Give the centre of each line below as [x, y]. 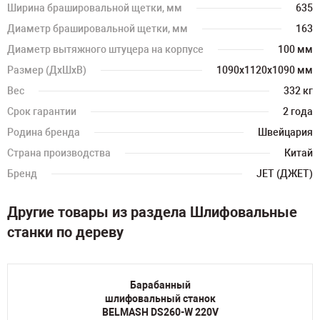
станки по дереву [65, 232]
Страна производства [59, 153]
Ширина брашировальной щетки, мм [95, 8]
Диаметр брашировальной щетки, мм [97, 29]
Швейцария [285, 132]
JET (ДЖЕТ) [285, 174]
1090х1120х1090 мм [265, 70]
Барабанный [160, 285]
